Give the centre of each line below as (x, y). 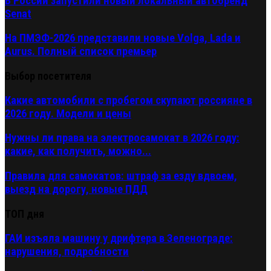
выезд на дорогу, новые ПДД (76, 190)
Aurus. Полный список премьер (81, 52)
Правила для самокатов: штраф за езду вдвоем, (121, 176)
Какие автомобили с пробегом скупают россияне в (129, 100)
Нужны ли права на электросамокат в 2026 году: (122, 138)
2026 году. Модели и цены (68, 113)
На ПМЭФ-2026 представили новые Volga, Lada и (123, 38)
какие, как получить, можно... (78, 152)
